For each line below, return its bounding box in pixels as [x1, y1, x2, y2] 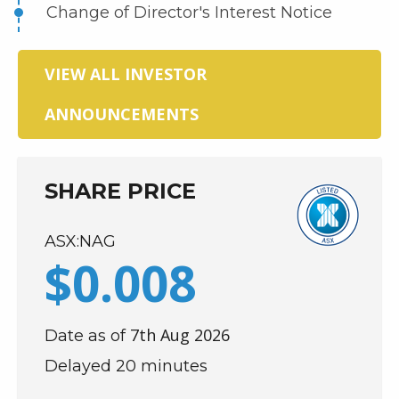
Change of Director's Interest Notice [46, 3, 332, 22]
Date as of [45, 326, 130, 346]
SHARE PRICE [45, 178, 196, 204]
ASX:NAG [45, 232, 116, 251]
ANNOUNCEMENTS [45, 103, 199, 125]
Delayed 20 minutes [45, 356, 208, 376]
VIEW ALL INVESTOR [45, 63, 207, 85]
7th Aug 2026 [130, 324, 230, 346]
